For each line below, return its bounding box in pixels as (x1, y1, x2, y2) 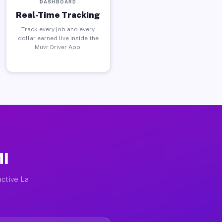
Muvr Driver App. (34, 43, 82, 51)
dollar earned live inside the (17, 34, 99, 42)
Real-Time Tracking (16, 9, 101, 20)
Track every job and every (21, 25, 95, 33)
